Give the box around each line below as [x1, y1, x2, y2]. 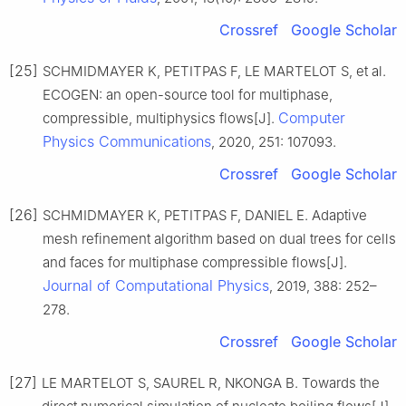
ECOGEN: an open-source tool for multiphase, [43, 86, 333, 104]
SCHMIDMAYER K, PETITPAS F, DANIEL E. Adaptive [43, 207, 367, 225]
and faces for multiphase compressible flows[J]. [43, 254, 347, 272]
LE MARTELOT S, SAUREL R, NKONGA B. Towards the [42, 374, 380, 392]
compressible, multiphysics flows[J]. [43, 110, 278, 128]
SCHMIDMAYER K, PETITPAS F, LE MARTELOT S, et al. [43, 63, 386, 81]
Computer [278, 109, 345, 128]
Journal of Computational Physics [43, 276, 269, 295]
